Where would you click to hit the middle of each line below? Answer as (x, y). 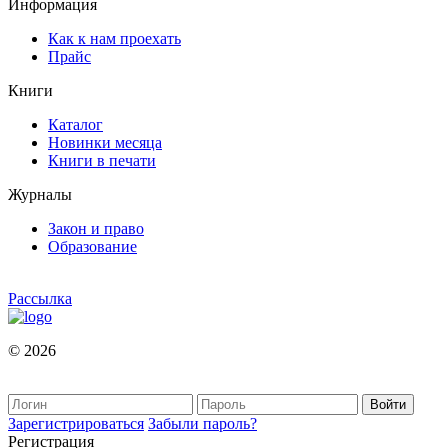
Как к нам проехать (114, 39)
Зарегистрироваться (76, 424)
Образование (92, 247)
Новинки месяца (105, 143)
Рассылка (40, 299)
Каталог (75, 125)
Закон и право (96, 229)
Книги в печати (102, 161)
